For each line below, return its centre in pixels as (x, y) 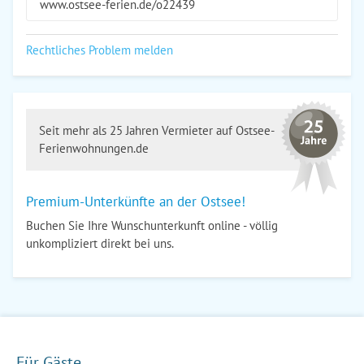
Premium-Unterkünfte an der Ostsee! (136, 201)
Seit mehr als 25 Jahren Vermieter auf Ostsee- (157, 130)
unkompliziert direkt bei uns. (100, 243)
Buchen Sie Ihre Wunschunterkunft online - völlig (152, 225)
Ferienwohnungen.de (94, 148)
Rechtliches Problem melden (100, 50)
